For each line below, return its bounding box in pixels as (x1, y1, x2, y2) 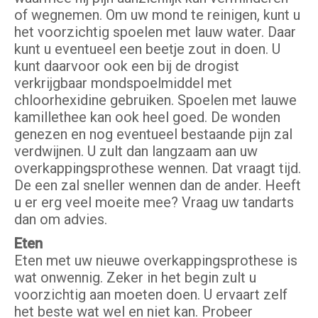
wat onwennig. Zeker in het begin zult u (14, 269, 256, 287)
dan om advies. (14, 211, 107, 229)
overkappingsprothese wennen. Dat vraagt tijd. (14, 160, 301, 177)
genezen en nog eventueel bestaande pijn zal (14, 126, 292, 143)
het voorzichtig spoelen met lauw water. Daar (14, 23, 296, 41)
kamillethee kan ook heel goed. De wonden (14, 109, 280, 126)
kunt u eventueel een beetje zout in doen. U (14, 40, 280, 58)
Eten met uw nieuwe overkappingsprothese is (14, 252, 297, 270)
